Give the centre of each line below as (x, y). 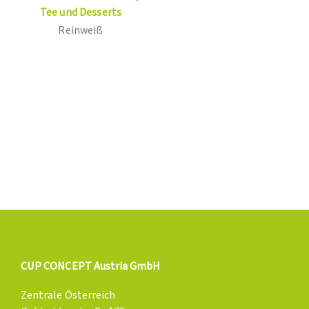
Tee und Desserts (81, 12)
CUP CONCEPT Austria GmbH (91, 266)
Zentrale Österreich (68, 296)
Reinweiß (81, 30)
